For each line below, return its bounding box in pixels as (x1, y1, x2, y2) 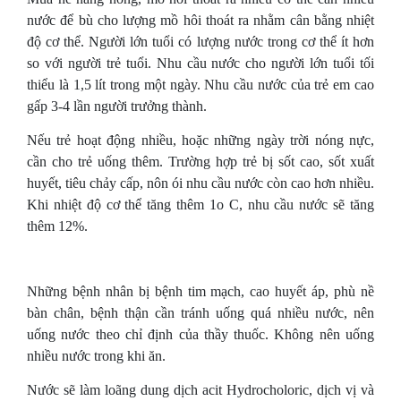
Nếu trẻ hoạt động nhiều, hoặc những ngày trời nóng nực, (27, 132, 374, 148)
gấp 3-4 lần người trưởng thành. (27, 98, 207, 114)
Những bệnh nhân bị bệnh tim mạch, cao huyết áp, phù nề (27, 284, 374, 299)
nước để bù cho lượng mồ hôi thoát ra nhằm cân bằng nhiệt (27, 13, 374, 28)
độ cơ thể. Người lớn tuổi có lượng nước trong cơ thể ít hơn (27, 34, 374, 49)
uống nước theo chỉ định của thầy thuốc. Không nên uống (27, 327, 374, 342)
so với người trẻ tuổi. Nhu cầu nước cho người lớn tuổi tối (27, 55, 374, 71)
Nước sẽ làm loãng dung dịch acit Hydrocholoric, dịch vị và (27, 382, 374, 397)
